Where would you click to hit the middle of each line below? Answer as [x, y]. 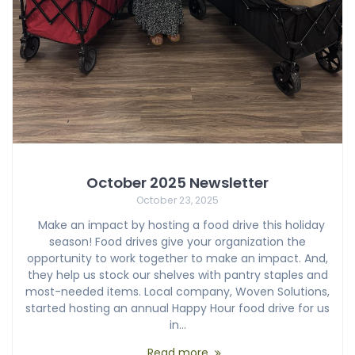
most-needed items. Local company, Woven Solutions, [177, 292]
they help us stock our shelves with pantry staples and [177, 275]
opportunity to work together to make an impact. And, [177, 259]
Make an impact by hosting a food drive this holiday [177, 225]
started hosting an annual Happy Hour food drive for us [177, 309]
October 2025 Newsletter [177, 183]
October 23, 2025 [177, 200]
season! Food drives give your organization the [177, 242]
